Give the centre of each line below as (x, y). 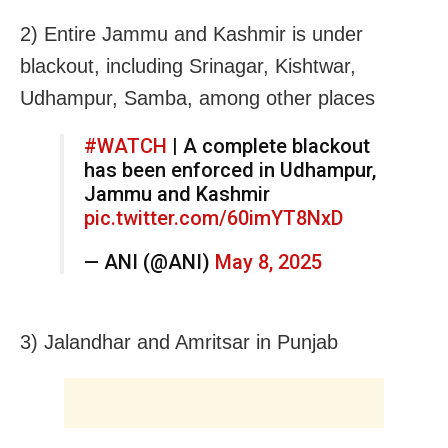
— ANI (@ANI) (149, 261)
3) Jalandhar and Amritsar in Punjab (179, 341)
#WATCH (125, 145)
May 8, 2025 (268, 261)
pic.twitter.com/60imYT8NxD (213, 217)
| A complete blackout (268, 145)
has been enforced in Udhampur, (230, 169)
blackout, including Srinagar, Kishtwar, (188, 65)
